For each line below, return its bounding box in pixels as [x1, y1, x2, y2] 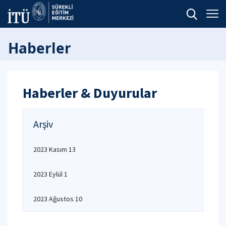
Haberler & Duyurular [23, 84, 157, 102]
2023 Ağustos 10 [33, 194, 82, 203]
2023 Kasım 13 [33, 145, 76, 154]
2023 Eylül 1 [33, 169, 68, 179]
